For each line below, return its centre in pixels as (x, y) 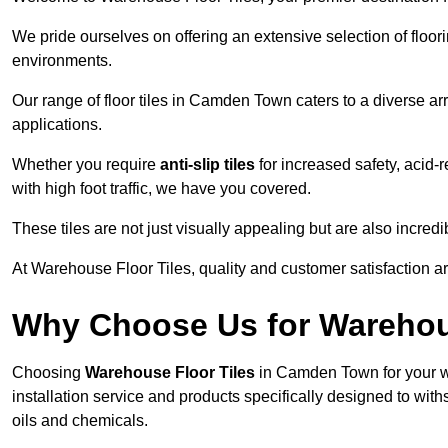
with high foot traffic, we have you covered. (161, 189)
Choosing (48, 373)
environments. (62, 61)
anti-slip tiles (207, 165)
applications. (57, 125)
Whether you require (86, 165)
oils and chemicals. (80, 421)
